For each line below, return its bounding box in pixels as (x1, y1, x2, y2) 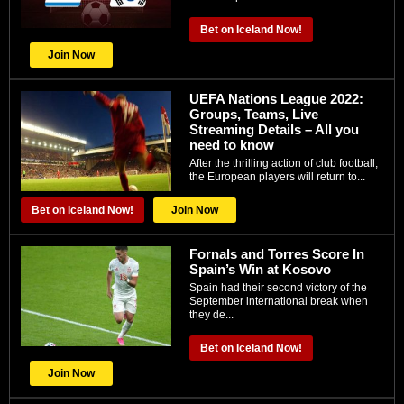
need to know (189, 136, 274, 152)
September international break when (189, 294, 368, 308)
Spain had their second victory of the (189, 280, 367, 294)
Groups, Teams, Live (189, 106, 318, 122)
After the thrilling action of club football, (189, 156, 378, 170)
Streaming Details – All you (189, 121, 359, 137)
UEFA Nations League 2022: (189, 90, 363, 106)
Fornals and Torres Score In (189, 245, 364, 262)
